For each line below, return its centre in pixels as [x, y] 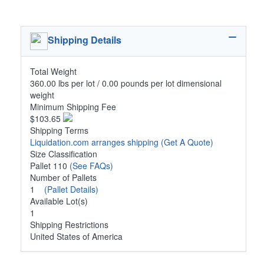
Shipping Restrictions [69, 224]
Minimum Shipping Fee [73, 106]
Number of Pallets [63, 177]
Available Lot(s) [59, 201]
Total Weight [53, 71]
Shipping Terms [59, 130]
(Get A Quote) [187, 142]
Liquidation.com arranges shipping [95, 142]
